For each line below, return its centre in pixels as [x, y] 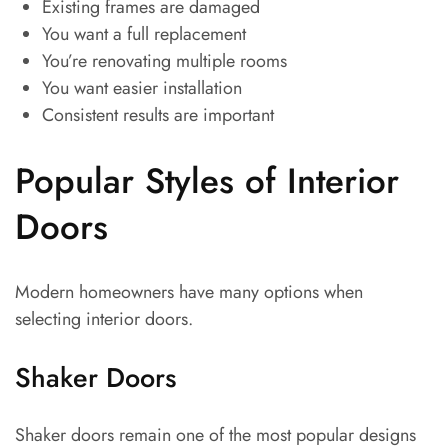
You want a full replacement [144, 34]
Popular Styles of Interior [207, 181]
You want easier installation [142, 88]
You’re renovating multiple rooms [164, 61]
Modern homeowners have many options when [189, 292]
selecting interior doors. [104, 319]
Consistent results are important [158, 115]
